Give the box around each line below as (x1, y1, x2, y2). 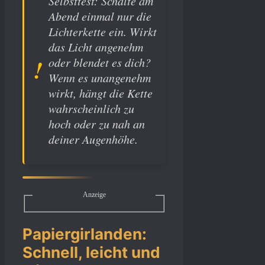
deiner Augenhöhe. (49, 131, 138, 147)
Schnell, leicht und (22, 243, 160, 262)
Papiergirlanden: (22, 225, 147, 244)
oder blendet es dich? (49, 54, 151, 70)
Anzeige (82, 190, 106, 199)
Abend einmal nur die (49, 8, 151, 24)
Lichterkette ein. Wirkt (49, 24, 157, 40)
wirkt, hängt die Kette (49, 85, 153, 101)
